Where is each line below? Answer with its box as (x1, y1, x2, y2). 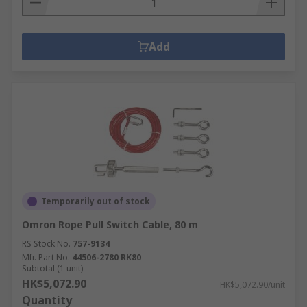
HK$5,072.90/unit (220, 279, 285, 291)
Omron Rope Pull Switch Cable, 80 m (22, 218, 198, 231)
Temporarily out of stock (41, 195, 150, 207)
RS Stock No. (22, 238, 71, 249)
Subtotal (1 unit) (22, 262, 83, 274)
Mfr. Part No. (22, 251, 70, 263)
